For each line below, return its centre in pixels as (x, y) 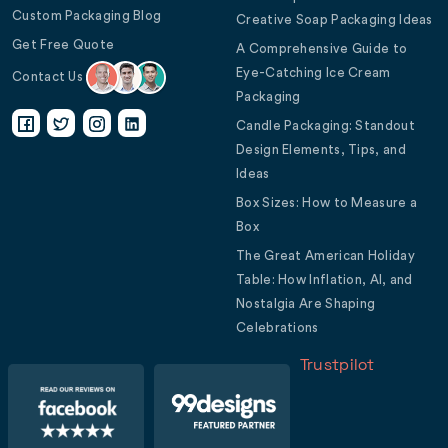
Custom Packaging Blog (87, 16)
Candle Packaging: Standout (325, 126)
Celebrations (277, 328)
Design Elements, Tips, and (321, 150)
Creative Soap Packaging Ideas (334, 20)
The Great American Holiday (325, 256)
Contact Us (49, 76)
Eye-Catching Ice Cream (313, 73)
